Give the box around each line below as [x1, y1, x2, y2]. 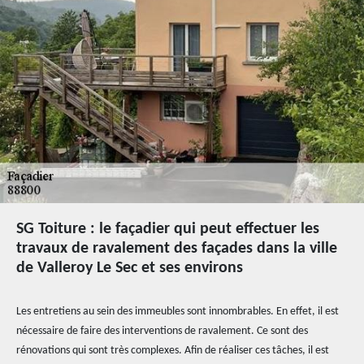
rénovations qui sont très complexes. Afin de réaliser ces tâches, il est [16, 344, 329, 357]
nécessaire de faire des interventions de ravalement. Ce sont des [16, 325, 308, 337]
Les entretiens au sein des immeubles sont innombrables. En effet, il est [16, 305, 339, 318]
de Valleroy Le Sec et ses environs [16, 260, 243, 276]
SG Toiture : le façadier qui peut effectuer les [16, 221, 319, 237]
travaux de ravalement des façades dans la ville [16, 240, 337, 257]
